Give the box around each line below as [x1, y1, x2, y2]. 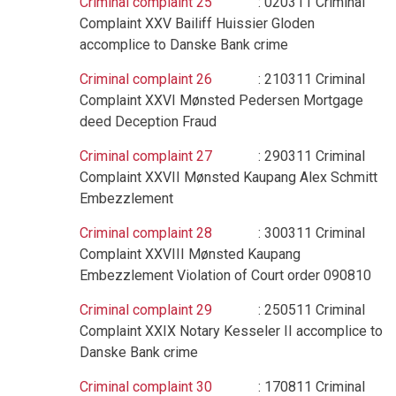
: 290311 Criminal [216, 148, 365, 164]
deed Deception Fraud [80, 113, 217, 130]
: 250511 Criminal [212, 301, 365, 318]
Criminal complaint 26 [80, 71, 212, 88]
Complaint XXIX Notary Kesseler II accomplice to [80, 323, 383, 339]
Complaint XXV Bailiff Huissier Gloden [80, 15, 315, 32]
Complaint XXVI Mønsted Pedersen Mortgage [80, 92, 363, 109]
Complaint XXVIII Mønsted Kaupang [80, 246, 301, 263]
